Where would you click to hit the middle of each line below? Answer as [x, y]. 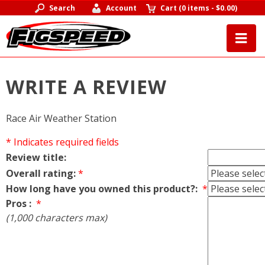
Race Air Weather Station [61, 118]
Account [122, 8]
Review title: [36, 157]
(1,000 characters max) [56, 217]
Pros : [20, 203]
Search [62, 8]
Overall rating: [41, 173]
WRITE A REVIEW [86, 87]
